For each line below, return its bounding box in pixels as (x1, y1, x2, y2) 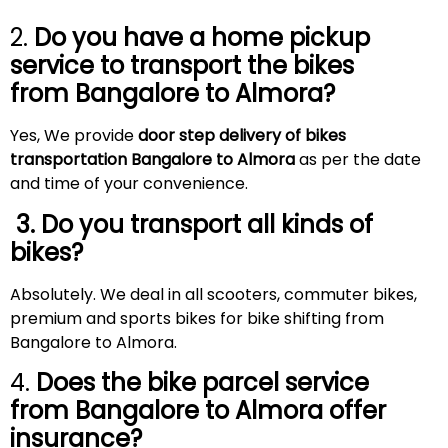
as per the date (295, 148, 421, 172)
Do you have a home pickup (34, 21, 370, 55)
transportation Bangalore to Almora (10, 148, 295, 172)
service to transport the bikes (10, 49, 354, 83)
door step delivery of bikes (134, 124, 346, 148)
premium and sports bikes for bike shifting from (10, 306, 384, 330)
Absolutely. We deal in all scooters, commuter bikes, (10, 282, 417, 306)
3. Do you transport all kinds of (10, 207, 373, 241)
